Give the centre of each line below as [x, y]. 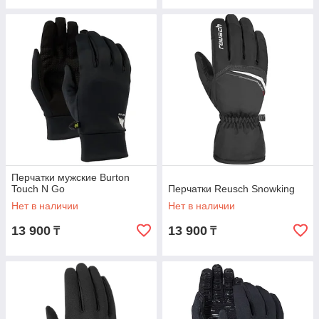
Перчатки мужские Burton [70, 177]
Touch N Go [38, 189]
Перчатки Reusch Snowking [231, 189]
